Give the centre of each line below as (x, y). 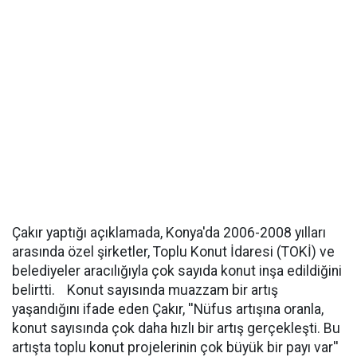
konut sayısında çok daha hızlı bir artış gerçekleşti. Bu (176, 328)
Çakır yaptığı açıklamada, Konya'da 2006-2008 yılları (169, 233)
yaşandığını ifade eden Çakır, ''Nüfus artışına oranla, (168, 309)
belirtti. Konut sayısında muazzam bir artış (145, 290)
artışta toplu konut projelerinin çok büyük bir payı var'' (175, 347)
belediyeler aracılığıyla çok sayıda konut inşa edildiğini (177, 271)
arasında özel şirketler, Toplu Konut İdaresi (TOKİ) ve (173, 252)
